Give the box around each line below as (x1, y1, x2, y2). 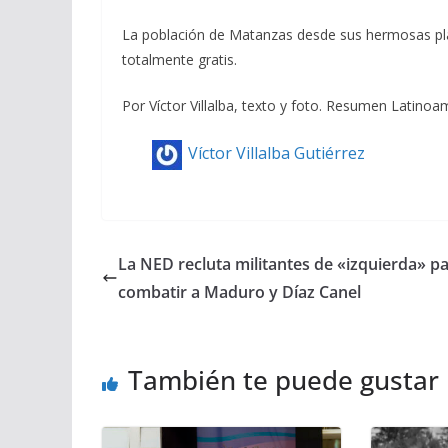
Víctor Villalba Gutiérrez (188, 141, 365, 164)
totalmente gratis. (122, 49, 237, 69)
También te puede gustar (128, 361, 439, 398)
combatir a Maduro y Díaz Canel (118, 280, 361, 303)
